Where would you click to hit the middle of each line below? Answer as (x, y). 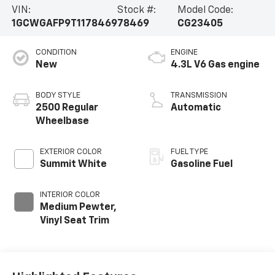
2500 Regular (67, 108)
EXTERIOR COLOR (71, 152)
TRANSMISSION (199, 96)
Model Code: (206, 10)
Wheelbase (62, 122)
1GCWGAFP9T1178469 (64, 24)
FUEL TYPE (189, 152)
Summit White (73, 165)
